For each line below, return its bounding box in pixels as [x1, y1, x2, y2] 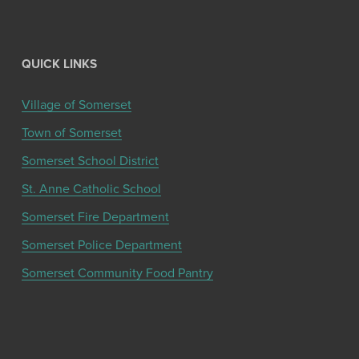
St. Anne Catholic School [21, 179, 161, 197]
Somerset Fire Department [21, 207, 169, 225]
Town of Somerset [21, 123, 122, 141]
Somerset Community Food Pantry [21, 263, 213, 281]
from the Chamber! [127, 333, 232, 352]
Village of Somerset [21, 95, 131, 113]
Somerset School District [21, 151, 159, 169]
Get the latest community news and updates [56, 318, 303, 337]
